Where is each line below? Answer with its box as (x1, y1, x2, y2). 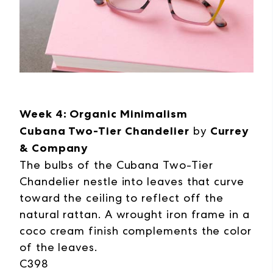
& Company (19, 141, 89, 155)
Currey (210, 124, 250, 138)
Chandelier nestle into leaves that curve (19, 174, 244, 188)
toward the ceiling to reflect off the (19, 191, 224, 204)
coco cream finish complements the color (19, 224, 252, 237)
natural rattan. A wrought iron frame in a (19, 207, 250, 221)
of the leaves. (19, 240, 97, 253)
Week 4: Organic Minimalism (19, 107, 188, 121)
